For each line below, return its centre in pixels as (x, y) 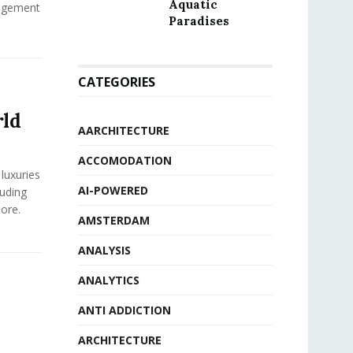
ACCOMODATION (124, 160)
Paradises (199, 21)
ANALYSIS (104, 250)
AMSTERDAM (113, 220)
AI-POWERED (113, 190)
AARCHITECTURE (123, 130)
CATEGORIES (116, 82)
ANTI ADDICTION (124, 310)
